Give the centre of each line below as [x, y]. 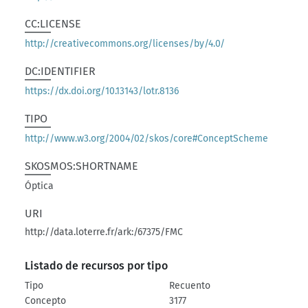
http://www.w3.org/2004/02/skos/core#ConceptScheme [147, 139]
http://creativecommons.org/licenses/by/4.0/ [125, 44]
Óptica [40, 186]
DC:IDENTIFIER [60, 71]
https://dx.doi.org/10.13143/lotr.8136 [102, 91]
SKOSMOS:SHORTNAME [82, 166]
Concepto [46, 301]
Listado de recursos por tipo [97, 266]
